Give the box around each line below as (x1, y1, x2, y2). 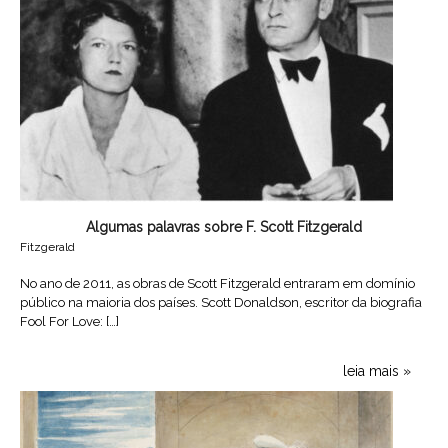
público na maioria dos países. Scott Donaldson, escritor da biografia (20, 295, 422, 311)
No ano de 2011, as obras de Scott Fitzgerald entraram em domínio (20, 276, 415, 292)
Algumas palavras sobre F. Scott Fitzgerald (86, 219, 362, 236)
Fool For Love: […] (20, 314, 119, 330)
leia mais (343, 363, 400, 380)
